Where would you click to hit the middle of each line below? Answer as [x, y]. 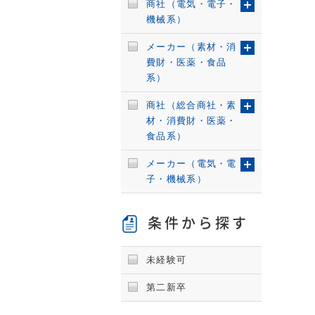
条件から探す [198, 223]
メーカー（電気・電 [192, 163]
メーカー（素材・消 [192, 47]
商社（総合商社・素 [192, 105]
